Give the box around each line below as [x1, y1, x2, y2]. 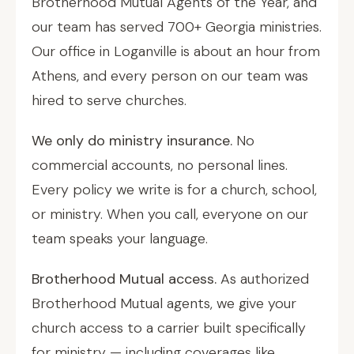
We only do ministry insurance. [32, 131, 232, 150]
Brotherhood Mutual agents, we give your [32, 294, 296, 313]
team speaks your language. [32, 229, 208, 248]
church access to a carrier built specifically [32, 318, 306, 337]
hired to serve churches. [32, 91, 186, 110]
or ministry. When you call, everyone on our [32, 205, 308, 224]
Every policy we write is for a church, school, [32, 180, 317, 199]
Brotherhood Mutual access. [32, 269, 217, 288]
